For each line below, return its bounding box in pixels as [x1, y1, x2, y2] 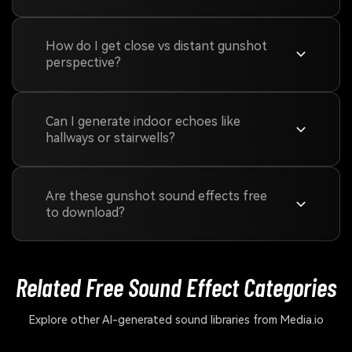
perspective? [45, 55, 121, 71]
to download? [45, 204, 125, 220]
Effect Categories [186, 271, 336, 302]
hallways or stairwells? [45, 130, 175, 145]
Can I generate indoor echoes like [45, 113, 240, 129]
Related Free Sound [16, 271, 186, 302]
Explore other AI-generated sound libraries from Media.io [28, 313, 324, 327]
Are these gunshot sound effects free [45, 188, 267, 203]
